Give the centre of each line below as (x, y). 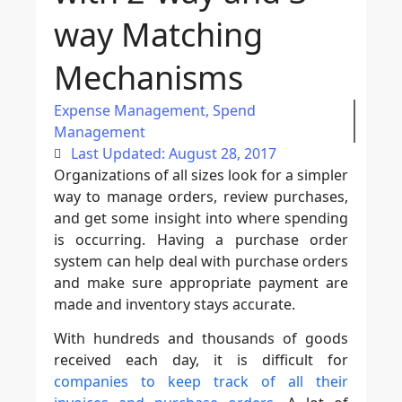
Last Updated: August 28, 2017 (174, 153)
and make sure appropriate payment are (201, 282)
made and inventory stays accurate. (175, 304)
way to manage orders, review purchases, (201, 196)
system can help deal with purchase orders (201, 261)
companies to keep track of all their (201, 382)
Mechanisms (149, 77)
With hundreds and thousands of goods (201, 339)
